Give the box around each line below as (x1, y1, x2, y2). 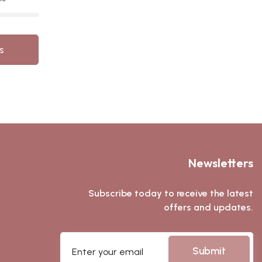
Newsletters (188, 156, 253, 170)
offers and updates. (164, 202, 253, 213)
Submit (192, 245, 226, 257)
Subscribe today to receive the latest (88, 188, 253, 199)
